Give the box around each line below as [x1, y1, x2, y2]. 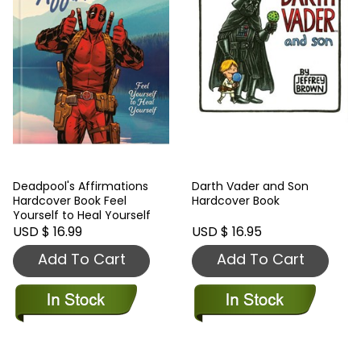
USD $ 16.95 [192, 222, 262, 241]
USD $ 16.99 [13, 222, 82, 241]
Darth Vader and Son [192, 177, 309, 194]
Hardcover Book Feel [13, 192, 127, 209]
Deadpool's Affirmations [13, 177, 148, 194]
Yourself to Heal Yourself [13, 206, 151, 223]
